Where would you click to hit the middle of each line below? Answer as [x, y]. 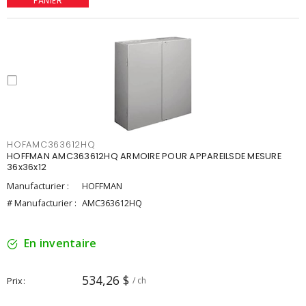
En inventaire [60, 243]
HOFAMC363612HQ [51, 144]
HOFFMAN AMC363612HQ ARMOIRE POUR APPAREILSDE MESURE [144, 156]
